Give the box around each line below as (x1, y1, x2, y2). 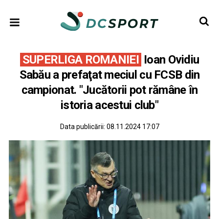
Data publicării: (60, 123, 107, 131)
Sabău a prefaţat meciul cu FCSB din (19, 68, 200, 82)
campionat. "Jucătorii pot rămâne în (21, 83, 198, 97)
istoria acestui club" (61, 98, 158, 112)
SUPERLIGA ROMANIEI (22, 53, 139, 66)
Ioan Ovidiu (141, 53, 199, 66)
